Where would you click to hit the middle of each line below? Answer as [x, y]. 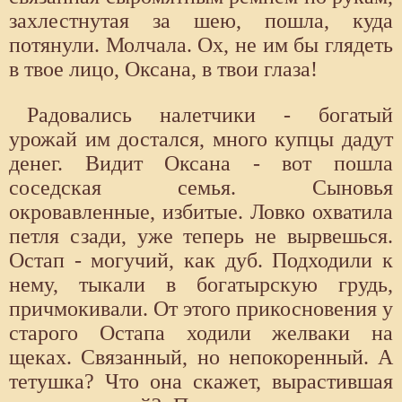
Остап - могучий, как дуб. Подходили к [201, 261]
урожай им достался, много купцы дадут [201, 140]
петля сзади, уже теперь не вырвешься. [201, 236]
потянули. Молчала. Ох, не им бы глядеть [201, 45]
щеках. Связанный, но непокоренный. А [201, 358]
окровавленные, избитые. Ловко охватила [201, 212]
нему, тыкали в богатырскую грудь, [201, 285]
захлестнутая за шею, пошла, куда [201, 21]
